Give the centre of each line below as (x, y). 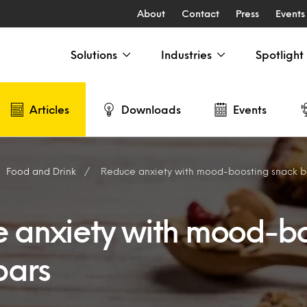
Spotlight (280, 54)
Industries (186, 54)
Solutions (94, 54)
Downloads (151, 109)
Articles (49, 109)
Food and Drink (41, 171)
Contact (200, 13)
